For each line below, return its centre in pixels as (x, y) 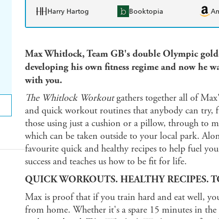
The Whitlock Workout (69, 98)
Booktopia (146, 11)
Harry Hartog (68, 11)
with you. (43, 80)
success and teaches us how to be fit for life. (106, 162)
